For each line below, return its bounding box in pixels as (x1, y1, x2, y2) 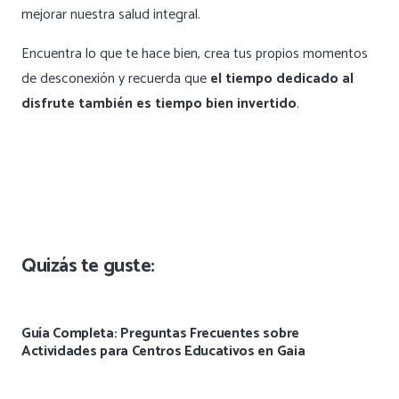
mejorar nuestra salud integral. (21, 2, 200, 27)
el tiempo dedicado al (210, 66, 354, 91)
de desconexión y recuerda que (21, 66, 210, 91)
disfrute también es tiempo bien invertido (21, 91, 297, 116)
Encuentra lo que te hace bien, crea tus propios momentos (21, 41, 368, 66)
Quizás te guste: (21, 248, 155, 282)
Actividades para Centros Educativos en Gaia (21, 338, 305, 363)
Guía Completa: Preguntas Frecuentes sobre (21, 321, 299, 346)
